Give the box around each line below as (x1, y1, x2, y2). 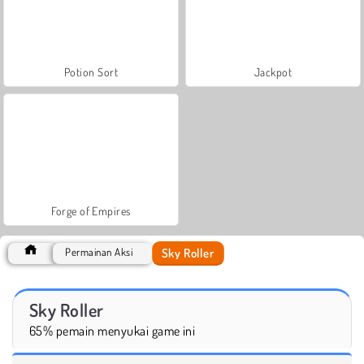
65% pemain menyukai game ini (29, 322, 196, 339)
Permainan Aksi (65, 245, 133, 258)
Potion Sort (63, 64, 119, 79)
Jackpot (253, 64, 292, 79)
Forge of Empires (51, 203, 131, 218)
